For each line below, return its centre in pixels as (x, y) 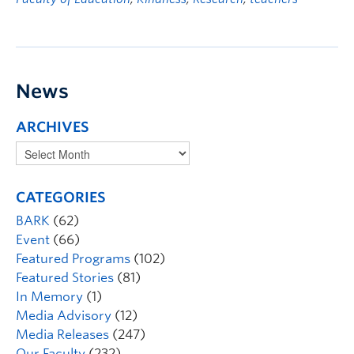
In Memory (49, 297)
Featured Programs (73, 259)
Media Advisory (64, 316)
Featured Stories (65, 278)
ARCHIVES (53, 127)
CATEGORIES (61, 197)
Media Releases (62, 335)
